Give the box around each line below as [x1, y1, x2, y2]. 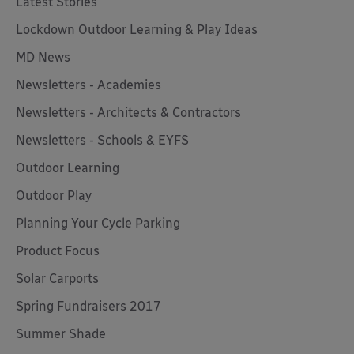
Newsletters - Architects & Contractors [16, 105, 241, 120]
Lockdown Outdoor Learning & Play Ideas [16, 22, 258, 37]
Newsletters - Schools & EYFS [16, 133, 189, 148]
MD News [16, 50, 70, 65]
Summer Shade [16, 326, 106, 341]
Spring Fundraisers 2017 [16, 299, 161, 314]
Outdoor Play [16, 188, 92, 203]
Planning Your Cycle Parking [16, 216, 180, 231]
